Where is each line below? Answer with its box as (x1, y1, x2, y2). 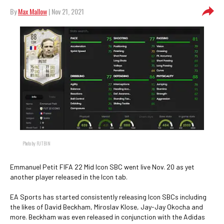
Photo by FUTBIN (22, 139, 50, 147)
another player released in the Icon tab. (10, 172, 127, 181)
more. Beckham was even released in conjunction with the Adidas (10, 212, 205, 221)
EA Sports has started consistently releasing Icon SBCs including (10, 192, 206, 201)
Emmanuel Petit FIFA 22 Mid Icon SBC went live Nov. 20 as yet (10, 162, 194, 171)
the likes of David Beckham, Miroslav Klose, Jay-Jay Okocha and (10, 202, 203, 211)
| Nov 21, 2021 (47, 6, 84, 16)
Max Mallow (18, 6, 47, 16)
